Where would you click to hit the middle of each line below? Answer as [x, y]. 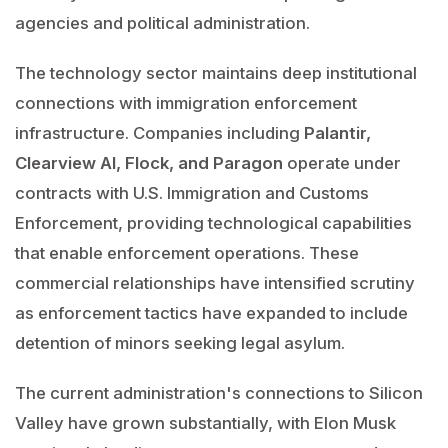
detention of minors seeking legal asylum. [180, 343]
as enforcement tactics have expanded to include [211, 313]
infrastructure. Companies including [159, 133]
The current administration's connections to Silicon [219, 393]
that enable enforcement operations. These [187, 253]
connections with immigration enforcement [186, 103]
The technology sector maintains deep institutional [216, 73]
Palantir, [337, 133]
